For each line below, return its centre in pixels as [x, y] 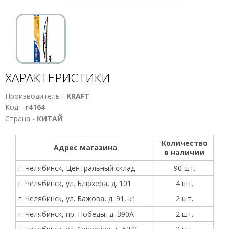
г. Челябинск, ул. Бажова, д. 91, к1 [77, 199]
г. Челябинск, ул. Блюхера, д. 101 [75, 183]
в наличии [184, 153]
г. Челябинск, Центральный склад [77, 168]
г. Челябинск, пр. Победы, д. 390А [76, 214]
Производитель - [36, 96]
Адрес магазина [85, 147]
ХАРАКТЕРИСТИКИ [58, 77]
